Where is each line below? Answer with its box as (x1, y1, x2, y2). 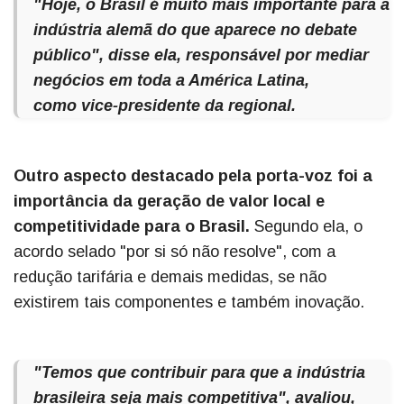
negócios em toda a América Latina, (33, 71, 309, 90)
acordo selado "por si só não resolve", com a (14, 243, 335, 262)
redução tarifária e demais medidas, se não (14, 268, 326, 287)
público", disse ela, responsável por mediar (33, 46, 369, 65)
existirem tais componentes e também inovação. (14, 293, 364, 312)
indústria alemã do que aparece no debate (33, 21, 357, 40)
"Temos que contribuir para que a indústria (33, 363, 365, 382)
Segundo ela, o (250, 217, 363, 236)
